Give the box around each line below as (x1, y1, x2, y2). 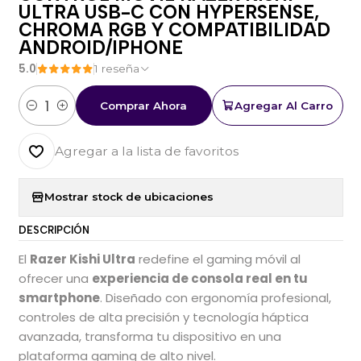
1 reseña (101, 62, 139, 75)
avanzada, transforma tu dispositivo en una (18, 327, 281, 345)
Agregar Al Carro (234, 98, 333, 112)
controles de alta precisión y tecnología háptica (18, 308, 309, 326)
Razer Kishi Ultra (29, 250, 135, 268)
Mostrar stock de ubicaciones (44, 190, 214, 204)
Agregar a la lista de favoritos (54, 143, 239, 159)
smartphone (18, 288, 100, 306)
